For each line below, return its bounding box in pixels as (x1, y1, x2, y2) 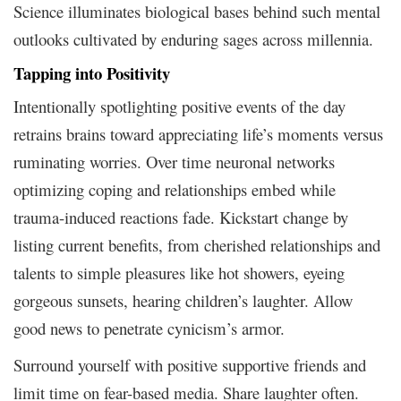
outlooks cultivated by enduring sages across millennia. (13, 28, 373, 51)
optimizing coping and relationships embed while (13, 178, 336, 201)
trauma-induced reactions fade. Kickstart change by (13, 206, 348, 229)
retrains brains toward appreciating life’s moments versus (13, 123, 383, 146)
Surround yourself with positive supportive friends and (13, 354, 366, 377)
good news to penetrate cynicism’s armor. (13, 317, 285, 340)
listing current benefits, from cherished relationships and (13, 234, 380, 257)
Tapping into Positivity (13, 61, 170, 86)
